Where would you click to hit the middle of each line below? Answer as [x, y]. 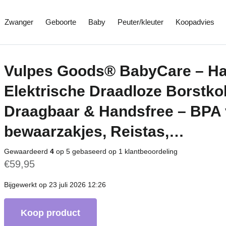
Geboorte [61, 22]
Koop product [50, 213]
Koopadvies [195, 22]
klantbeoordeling [150, 151]
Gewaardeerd [27, 151]
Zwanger [19, 22]
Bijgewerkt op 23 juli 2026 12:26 [55, 185]
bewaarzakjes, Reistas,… [94, 131]
